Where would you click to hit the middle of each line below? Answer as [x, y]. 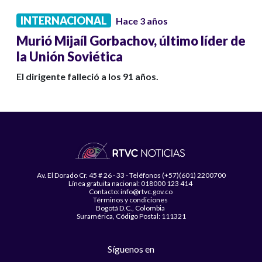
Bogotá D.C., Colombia [131, 208]
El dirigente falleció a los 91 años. [87, 77]
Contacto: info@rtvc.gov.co [131, 192]
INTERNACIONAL [64, 21]
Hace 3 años [142, 21]
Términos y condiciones [131, 200]
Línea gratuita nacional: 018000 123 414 [131, 184]
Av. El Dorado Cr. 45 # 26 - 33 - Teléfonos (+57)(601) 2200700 [131, 175]
